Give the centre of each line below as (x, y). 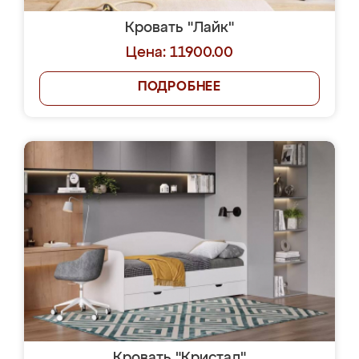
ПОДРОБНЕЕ (179, 87)
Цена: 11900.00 (179, 53)
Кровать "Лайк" (179, 28)
